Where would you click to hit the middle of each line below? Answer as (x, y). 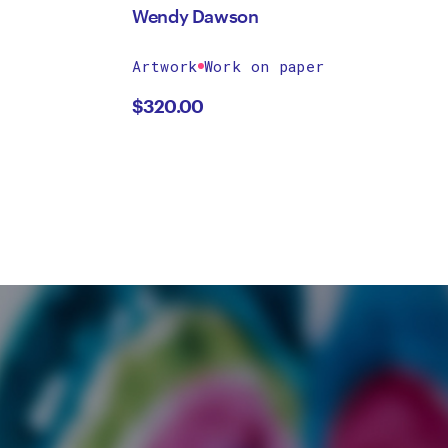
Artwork (165, 66)
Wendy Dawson (195, 16)
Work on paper (264, 66)
